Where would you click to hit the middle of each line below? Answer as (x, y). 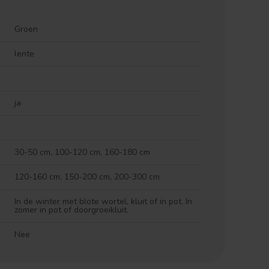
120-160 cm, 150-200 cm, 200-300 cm (87, 177)
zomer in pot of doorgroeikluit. (71, 210)
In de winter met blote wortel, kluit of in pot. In (103, 201)
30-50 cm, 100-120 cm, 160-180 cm (82, 152)
